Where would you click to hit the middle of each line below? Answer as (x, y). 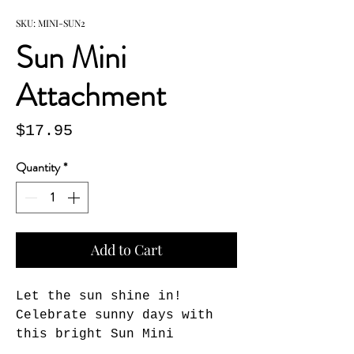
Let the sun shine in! (99, 296)
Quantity (38, 167)
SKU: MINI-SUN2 (51, 23)
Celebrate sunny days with (115, 315)
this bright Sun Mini (95, 334)
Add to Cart (126, 250)
